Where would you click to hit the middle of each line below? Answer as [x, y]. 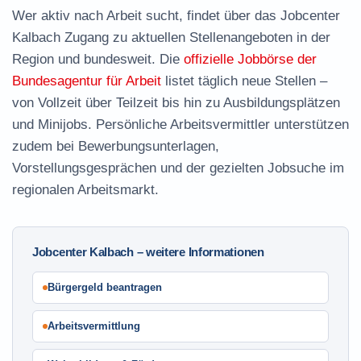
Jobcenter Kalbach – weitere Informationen [148, 252]
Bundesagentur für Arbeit [87, 81]
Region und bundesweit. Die [98, 59]
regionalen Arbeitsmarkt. [85, 190]
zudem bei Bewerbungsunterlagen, [116, 146]
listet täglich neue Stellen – [244, 81]
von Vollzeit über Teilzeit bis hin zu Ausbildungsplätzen [176, 103]
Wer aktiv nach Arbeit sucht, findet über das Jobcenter [176, 16]
